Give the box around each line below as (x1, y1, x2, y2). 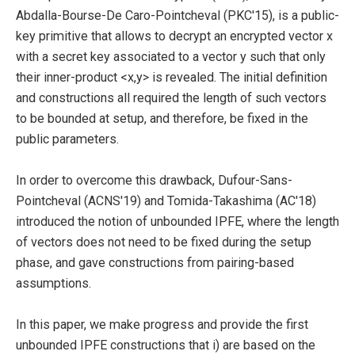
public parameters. (16, 131, 119, 147)
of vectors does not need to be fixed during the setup (16, 234, 311, 250)
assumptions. (16, 275, 91, 291)
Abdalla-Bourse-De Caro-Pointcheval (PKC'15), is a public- (16, 7, 339, 23)
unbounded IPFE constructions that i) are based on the (16, 337, 315, 353)
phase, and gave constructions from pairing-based (16, 254, 294, 270)
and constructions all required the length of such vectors (16, 90, 326, 105)
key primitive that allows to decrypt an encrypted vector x (16, 28, 333, 44)
